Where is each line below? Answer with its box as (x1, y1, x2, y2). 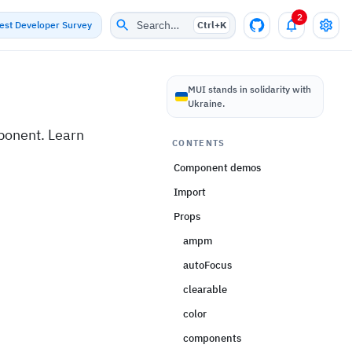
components (183, 332, 241, 345)
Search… (136, 18, 179, 32)
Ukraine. (188, 97, 225, 109)
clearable (183, 283, 227, 296)
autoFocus (183, 258, 232, 272)
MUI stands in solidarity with (188, 83, 311, 95)
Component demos (174, 161, 261, 174)
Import (174, 185, 206, 199)
